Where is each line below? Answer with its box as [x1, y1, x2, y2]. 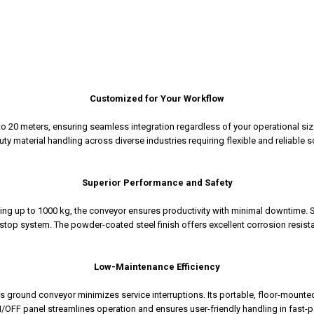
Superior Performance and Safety [81, 177, 233, 189]
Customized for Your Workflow [90, 93, 224, 104]
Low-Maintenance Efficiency [94, 261, 220, 273]
